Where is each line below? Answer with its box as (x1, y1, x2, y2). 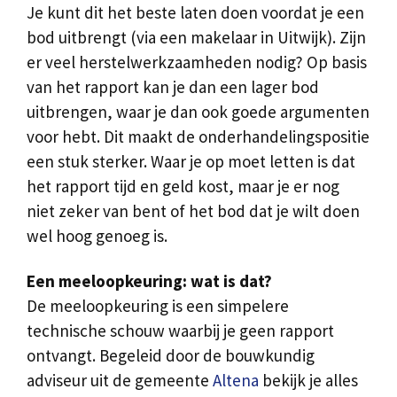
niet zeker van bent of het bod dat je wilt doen (27, 200, 360, 222)
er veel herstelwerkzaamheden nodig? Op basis (27, 51, 367, 74)
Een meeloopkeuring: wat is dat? (27, 269, 272, 292)
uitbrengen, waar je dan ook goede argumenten (27, 101, 370, 123)
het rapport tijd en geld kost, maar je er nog (27, 175, 339, 198)
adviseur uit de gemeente (27, 369, 213, 391)
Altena (213, 369, 259, 391)
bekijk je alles (259, 369, 358, 391)
